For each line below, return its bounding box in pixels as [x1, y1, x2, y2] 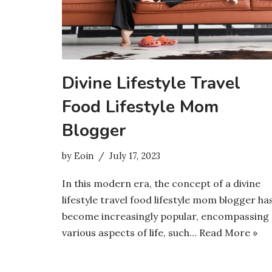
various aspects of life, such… [62, 226, 199, 239]
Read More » [199, 226, 257, 239]
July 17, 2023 [109, 151, 160, 161]
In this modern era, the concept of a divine [62, 177, 260, 189]
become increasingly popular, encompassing [62, 210, 269, 222]
